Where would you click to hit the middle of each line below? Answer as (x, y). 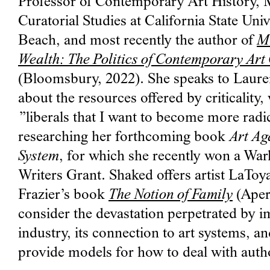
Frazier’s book (63, 196)
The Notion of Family (171, 196)
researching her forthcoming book (124, 138)
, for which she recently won (145, 157)
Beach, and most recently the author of (137, 42)
